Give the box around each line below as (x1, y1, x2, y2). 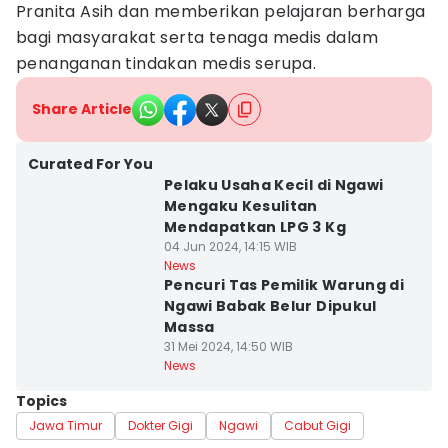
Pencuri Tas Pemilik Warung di (163, 275, 405, 295)
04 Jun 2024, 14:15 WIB (163, 238, 297, 255)
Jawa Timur (29, 417, 102, 434)
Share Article (32, 99, 132, 119)
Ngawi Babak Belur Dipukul (163, 296, 377, 316)
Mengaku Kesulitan (163, 196, 318, 216)
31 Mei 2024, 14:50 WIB (163, 338, 293, 355)
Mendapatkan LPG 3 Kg (163, 217, 346, 237)
